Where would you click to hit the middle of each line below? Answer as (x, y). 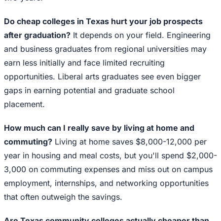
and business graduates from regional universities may (105, 49)
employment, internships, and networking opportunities (106, 183)
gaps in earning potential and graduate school (89, 91)
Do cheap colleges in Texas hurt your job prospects (103, 21)
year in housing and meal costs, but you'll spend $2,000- (110, 156)
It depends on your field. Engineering (141, 35)
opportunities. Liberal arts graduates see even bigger (102, 77)
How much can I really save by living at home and (99, 128)
